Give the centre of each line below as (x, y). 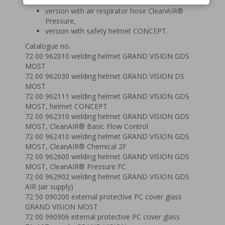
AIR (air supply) (49, 187)
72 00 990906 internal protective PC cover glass (102, 217)
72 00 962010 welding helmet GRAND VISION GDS (107, 56)
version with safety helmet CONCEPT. (106, 31)
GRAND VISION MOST (62, 207)
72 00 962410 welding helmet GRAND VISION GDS (107, 136)
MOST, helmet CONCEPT (66, 106)
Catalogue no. (48, 46)
